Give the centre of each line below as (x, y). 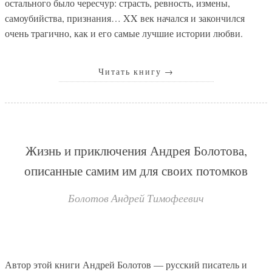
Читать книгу (131, 71)
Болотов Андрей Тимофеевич (136, 198)
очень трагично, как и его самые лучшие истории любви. (124, 33)
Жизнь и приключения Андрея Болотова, (136, 151)
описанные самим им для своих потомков (136, 171)
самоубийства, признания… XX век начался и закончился (125, 18)
